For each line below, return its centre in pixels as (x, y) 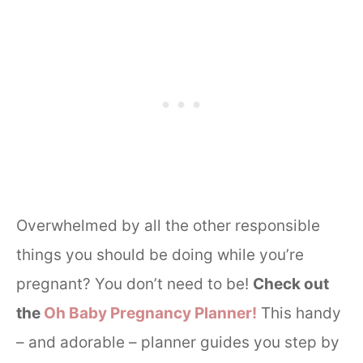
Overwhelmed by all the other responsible (168, 226)
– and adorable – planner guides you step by (178, 343)
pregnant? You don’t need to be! (135, 284)
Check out (291, 284)
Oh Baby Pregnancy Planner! (149, 314)
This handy (301, 314)
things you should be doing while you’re (160, 255)
